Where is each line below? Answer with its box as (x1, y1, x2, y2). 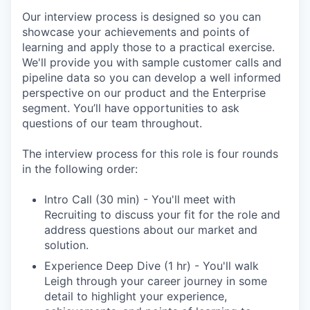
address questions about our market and (44, 222, 257, 237)
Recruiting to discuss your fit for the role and (44, 207, 280, 221)
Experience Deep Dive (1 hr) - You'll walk (44, 258, 259, 273)
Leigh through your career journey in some (44, 273, 267, 288)
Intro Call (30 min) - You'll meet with (44, 192, 235, 206)
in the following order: (22, 161, 138, 176)
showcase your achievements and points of (22, 24, 250, 39)
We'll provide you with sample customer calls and (22, 55, 282, 69)
